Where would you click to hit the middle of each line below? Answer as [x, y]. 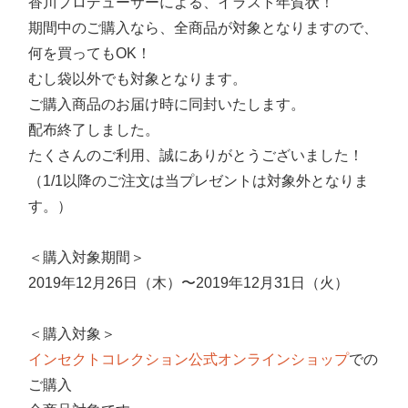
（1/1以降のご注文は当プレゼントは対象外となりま [199, 180]
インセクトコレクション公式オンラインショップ [189, 359]
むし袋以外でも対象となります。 [138, 78]
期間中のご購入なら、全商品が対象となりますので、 [204, 27]
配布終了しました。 [94, 129]
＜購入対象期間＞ [87, 257]
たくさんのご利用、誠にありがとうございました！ [196, 155]
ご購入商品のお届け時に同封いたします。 [167, 104]
